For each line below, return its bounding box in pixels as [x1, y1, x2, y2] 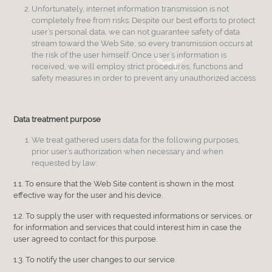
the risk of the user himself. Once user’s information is [32, 50, 227, 59]
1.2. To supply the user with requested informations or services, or [13, 211, 253, 220]
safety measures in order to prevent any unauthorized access [32, 73, 256, 83]
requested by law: [32, 158, 98, 168]
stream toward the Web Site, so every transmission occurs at [32, 38, 253, 48]
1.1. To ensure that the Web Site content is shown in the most [13, 178, 234, 188]
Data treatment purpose [13, 114, 101, 124]
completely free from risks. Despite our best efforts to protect [32, 15, 256, 25]
